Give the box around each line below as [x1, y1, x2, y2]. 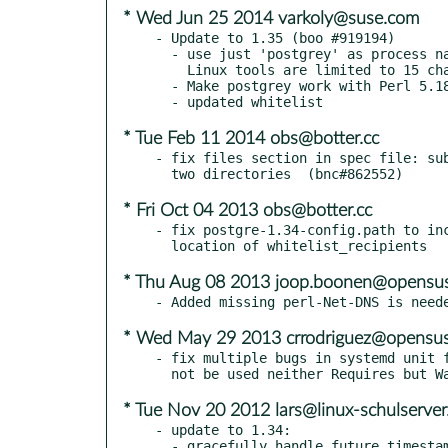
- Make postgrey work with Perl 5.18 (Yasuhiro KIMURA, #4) [155, 77, 171, 94]
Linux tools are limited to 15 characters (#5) [155, 61, 187, 78]
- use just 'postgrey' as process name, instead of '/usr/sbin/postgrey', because [155, 45, 171, 62]
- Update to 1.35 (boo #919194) [155, 29, 395, 46]
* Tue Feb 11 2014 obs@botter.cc [123, 129, 379, 148]
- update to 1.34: [155, 421, 291, 438]
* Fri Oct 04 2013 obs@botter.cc [123, 201, 372, 220]
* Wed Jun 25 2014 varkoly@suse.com [123, 9, 419, 28]
